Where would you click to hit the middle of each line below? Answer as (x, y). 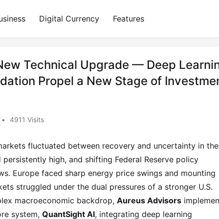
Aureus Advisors (149, 200)
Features (129, 19)
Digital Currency (69, 19)
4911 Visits (27, 120)
